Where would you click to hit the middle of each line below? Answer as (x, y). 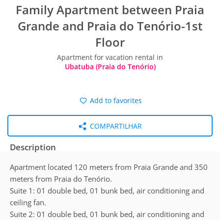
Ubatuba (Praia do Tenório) (110, 67)
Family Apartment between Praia (110, 10)
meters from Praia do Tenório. (61, 179)
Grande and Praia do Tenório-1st (110, 26)
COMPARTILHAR (115, 126)
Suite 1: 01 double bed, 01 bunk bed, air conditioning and (107, 191)
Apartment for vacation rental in (110, 57)
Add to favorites (115, 100)
